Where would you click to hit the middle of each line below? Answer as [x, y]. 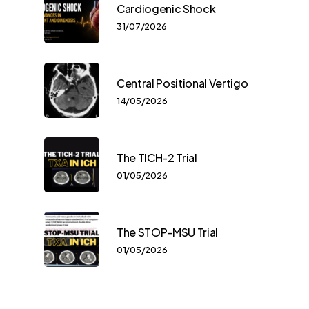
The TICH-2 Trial [157, 158]
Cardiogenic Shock [166, 9]
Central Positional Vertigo [182, 83]
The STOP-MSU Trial [167, 232]
